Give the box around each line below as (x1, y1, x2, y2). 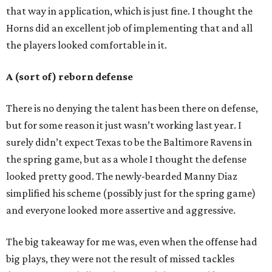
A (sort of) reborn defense (6, 70, 133, 83)
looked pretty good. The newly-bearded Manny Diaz (6, 170, 237, 182)
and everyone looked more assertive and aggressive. (6, 204, 236, 216)
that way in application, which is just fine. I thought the (6, 5, 253, 17)
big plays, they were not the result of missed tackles (6, 253, 234, 265)
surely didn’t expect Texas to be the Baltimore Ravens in (6, 136, 252, 148)
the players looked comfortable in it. (6, 39, 167, 51)
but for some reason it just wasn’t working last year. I (6, 119, 242, 131)
